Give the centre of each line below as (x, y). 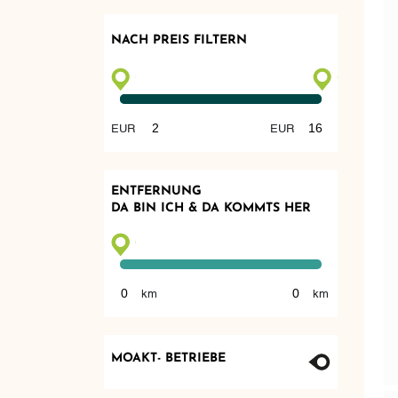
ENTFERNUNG (156, 192)
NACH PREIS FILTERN (179, 41)
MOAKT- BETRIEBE (168, 359)
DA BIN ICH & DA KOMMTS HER (211, 209)
